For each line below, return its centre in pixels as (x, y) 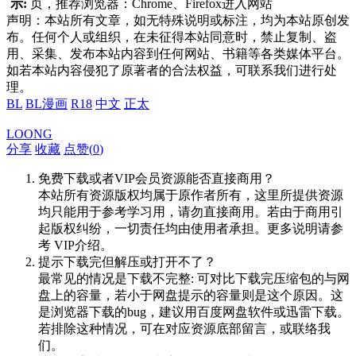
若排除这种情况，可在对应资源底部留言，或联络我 (184, 328)
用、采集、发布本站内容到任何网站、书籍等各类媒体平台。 (178, 53)
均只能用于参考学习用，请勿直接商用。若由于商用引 (191, 211)
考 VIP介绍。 (75, 245)
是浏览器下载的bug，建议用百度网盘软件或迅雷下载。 (194, 311)
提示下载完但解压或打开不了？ (127, 261)
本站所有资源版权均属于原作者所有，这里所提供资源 (191, 195)
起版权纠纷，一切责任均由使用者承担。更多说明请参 (191, 228)
